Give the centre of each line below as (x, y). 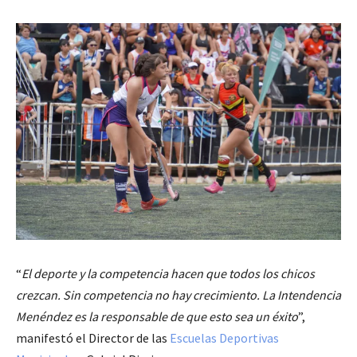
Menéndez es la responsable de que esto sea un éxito (157, 316)
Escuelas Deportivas (224, 337)
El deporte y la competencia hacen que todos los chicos (168, 273)
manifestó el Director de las (93, 337)
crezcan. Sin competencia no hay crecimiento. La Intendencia (178, 294)
